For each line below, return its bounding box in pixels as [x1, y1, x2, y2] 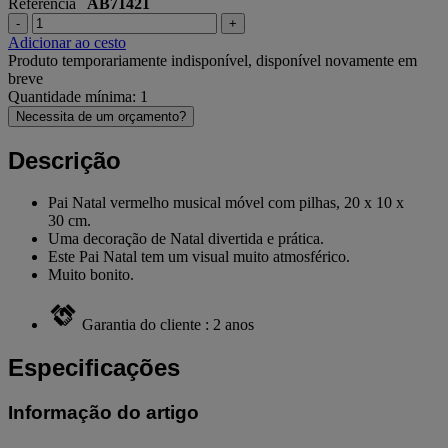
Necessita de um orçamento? [16, 108, 186, 124]
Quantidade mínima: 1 [8, 87, 148, 105]
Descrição [8, 146, 121, 174]
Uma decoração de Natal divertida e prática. [48, 230, 324, 248]
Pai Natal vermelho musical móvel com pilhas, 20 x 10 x [48, 194, 404, 212]
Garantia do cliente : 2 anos [82, 316, 254, 334]
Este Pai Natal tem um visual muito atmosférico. [48, 248, 350, 266]
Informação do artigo [8, 402, 199, 424]
